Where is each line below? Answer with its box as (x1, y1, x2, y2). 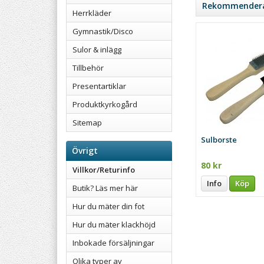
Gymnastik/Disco (72, 26, 133, 37)
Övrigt (72, 145, 98, 156)
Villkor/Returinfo (72, 164, 135, 175)
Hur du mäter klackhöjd (72, 219, 156, 230)
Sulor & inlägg (72, 44, 121, 55)
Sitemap (72, 117, 102, 128)
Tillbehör (72, 62, 104, 73)
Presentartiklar (72, 81, 126, 91)
